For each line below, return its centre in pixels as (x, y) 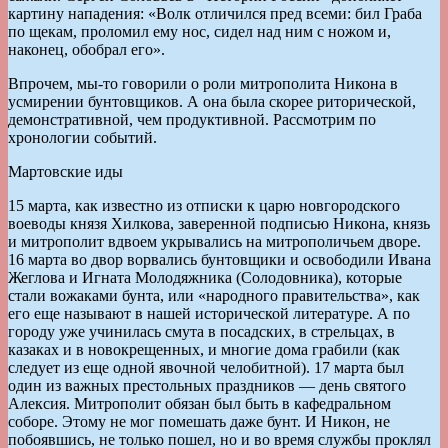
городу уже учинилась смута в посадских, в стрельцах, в (201, 331)
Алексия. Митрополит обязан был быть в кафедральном (199, 403)
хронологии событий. (82, 137)
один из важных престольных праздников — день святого (207, 385)
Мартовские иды (65, 171)
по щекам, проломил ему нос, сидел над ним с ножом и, (199, 31)
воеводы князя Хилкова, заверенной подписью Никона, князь (219, 223)
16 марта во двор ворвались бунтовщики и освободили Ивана (219, 259)
